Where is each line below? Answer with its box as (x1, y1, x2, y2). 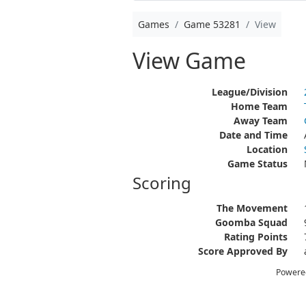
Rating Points (223, 230, 288, 243)
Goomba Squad (214, 216, 288, 229)
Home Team (230, 100, 288, 113)
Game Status (227, 157, 288, 170)
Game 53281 (183, 18, 240, 31)
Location (246, 143, 288, 156)
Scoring (132, 171, 191, 194)
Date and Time (219, 128, 288, 141)
